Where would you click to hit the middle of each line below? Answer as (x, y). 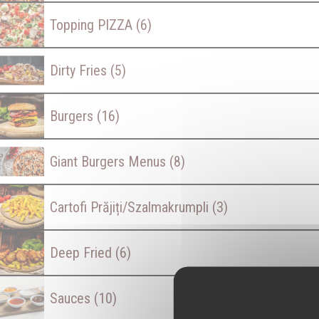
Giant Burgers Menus (110, 162)
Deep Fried (83, 253)
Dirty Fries (80, 70)
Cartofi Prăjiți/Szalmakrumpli (131, 207)
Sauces (72, 298)
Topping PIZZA (93, 25)
